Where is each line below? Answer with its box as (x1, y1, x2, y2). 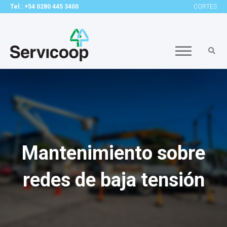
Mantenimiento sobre (22, 142, 205, 164)
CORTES (193, 3, 217, 10)
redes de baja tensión (22, 169, 205, 191)
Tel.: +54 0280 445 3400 (10, 3, 79, 10)
